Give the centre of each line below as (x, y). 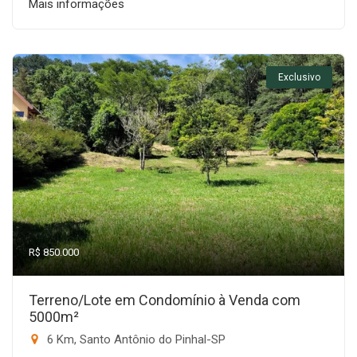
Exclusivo (299, 77)
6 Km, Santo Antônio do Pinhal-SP (135, 339)
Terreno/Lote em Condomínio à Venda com (165, 300)
